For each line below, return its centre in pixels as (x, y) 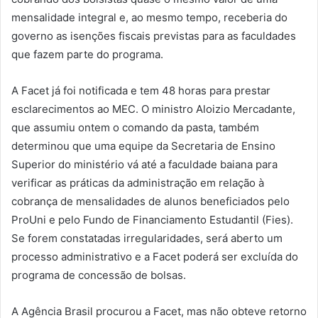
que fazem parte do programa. (87, 54)
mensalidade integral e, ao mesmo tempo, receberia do (149, 17)
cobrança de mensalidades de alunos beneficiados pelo (150, 201)
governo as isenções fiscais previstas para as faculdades (154, 35)
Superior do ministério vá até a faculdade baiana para (144, 164)
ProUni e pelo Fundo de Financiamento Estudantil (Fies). (152, 219)
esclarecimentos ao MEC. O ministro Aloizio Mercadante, (153, 109)
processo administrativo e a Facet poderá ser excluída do (155, 256)
